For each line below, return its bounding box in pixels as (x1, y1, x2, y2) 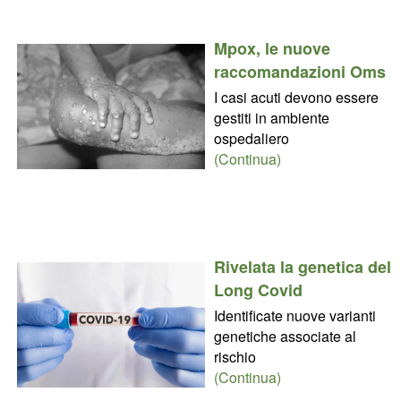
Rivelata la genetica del (213, 254, 391, 278)
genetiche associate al (213, 325, 356, 346)
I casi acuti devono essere (213, 86, 379, 107)
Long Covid (213, 277, 303, 302)
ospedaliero (213, 127, 289, 149)
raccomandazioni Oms (213, 59, 386, 83)
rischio (213, 346, 256, 367)
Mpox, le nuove (213, 36, 330, 60)
